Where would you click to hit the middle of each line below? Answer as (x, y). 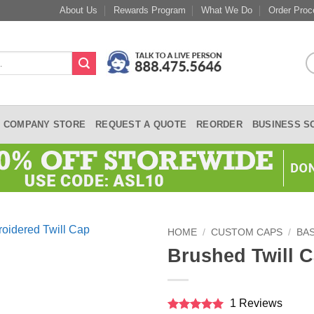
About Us (79, 10)
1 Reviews (253, 303)
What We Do (227, 10)
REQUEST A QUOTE (141, 124)
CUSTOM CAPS (247, 232)
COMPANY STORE (45, 124)
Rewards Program (149, 10)
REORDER (219, 124)
